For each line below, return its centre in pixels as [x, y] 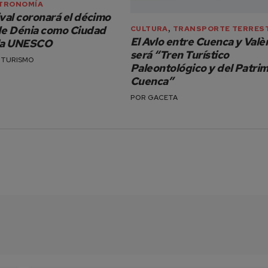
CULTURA [149, 29]
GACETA [162, 98]
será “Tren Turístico [179, 55]
